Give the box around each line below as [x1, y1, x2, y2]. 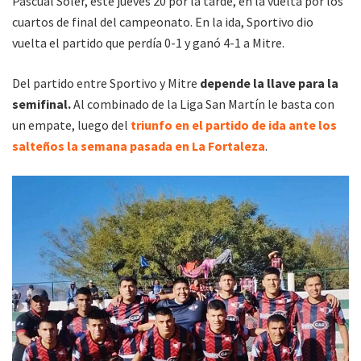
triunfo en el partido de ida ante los [131, 116, 337, 133]
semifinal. [12, 95, 73, 112]
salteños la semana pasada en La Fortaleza [12, 137, 265, 154]
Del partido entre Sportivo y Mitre [12, 74, 197, 91]
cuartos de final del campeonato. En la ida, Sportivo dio [12, 13, 313, 30]
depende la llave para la [197, 74, 338, 91]
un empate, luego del [12, 116, 131, 133]
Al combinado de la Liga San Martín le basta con [73, 95, 334, 112]
